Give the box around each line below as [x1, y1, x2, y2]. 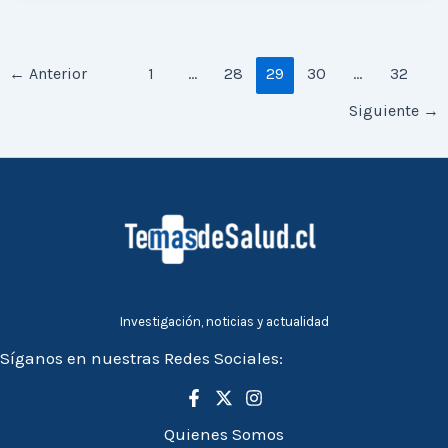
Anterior [25, 64, 88, 84]
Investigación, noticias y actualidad [119, 314, 329, 329]
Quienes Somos [164, 424, 284, 444]
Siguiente [348, 101, 423, 121]
